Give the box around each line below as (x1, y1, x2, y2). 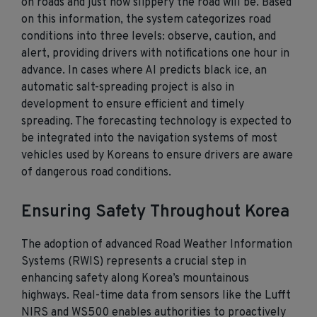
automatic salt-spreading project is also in (21, 81, 234, 95)
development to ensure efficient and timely (21, 98, 244, 112)
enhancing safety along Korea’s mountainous (21, 272, 249, 286)
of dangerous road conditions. (21, 166, 171, 180)
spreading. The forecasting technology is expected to (21, 115, 292, 129)
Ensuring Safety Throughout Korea (21, 202, 289, 223)
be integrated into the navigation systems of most (21, 132, 277, 146)
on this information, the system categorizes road (21, 13, 271, 27)
